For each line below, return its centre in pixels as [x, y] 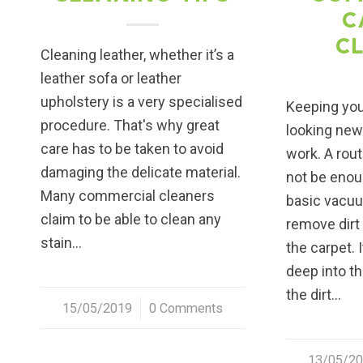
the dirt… [314, 294]
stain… [61, 242]
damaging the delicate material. [141, 172]
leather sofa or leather [111, 78]
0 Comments [186, 308]
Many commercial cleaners [128, 195]
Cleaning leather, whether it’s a [137, 54]
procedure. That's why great [130, 125]
